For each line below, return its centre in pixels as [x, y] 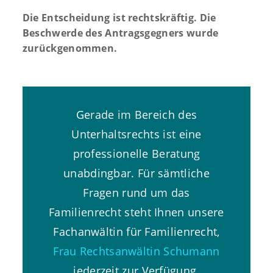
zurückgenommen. [70, 48]
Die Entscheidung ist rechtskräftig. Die [119, 17]
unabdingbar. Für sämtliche [136, 173]
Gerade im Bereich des [136, 114]
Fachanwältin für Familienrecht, [136, 231]
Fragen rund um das [136, 192]
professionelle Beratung [136, 153]
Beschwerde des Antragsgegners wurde [120, 33]
